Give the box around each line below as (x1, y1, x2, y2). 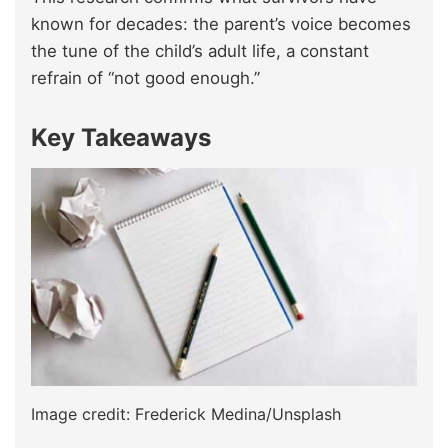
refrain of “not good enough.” (31, 68, 260, 89)
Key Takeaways (31, 123, 211, 153)
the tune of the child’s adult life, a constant (31, 41, 369, 62)
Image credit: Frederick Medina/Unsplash (31, 403, 341, 424)
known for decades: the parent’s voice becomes (31, 14, 411, 35)
